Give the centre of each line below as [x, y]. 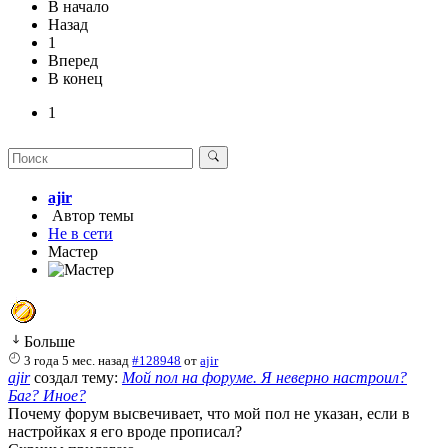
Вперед [73, 60]
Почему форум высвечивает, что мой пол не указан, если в [209, 413]
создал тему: [76, 377]
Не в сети [80, 233]
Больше [49, 341]
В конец [75, 78]
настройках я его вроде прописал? [125, 431]
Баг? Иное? [47, 395]
